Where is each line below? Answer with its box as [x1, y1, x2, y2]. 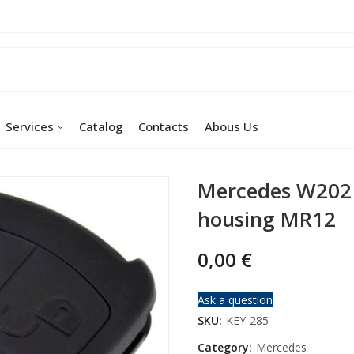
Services [6, 119, 54, 135]
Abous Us [205, 119, 258, 135]
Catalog [79, 119, 122, 135]
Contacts [138, 119, 189, 135]
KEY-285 [226, 312, 269, 328]
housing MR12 [198, 204, 336, 233]
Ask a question [198, 292, 273, 307]
